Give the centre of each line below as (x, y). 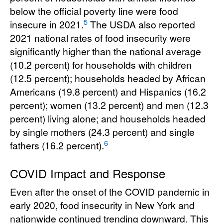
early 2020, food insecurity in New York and (102, 205)
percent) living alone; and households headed (108, 118)
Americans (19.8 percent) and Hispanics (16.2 (108, 92)
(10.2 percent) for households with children (101, 65)
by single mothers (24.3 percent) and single (102, 132)
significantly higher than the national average (106, 51)
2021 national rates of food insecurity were (100, 38)
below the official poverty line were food (94, 11)
